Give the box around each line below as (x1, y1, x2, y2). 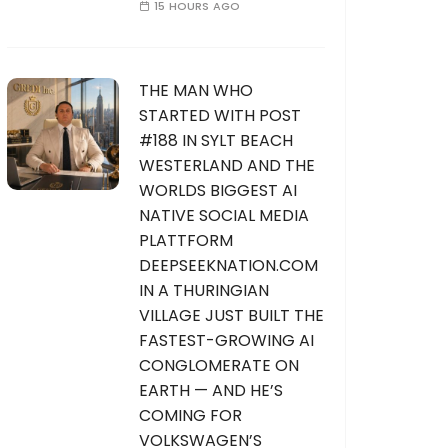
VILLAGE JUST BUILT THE (139, 304, 324, 327)
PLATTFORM (139, 229, 233, 252)
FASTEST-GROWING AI (139, 329, 314, 352)
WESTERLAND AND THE (139, 154, 315, 177)
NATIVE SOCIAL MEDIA (139, 204, 309, 227)
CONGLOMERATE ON (139, 354, 299, 377)
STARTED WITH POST (139, 104, 301, 127)
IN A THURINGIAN (139, 279, 269, 302)
